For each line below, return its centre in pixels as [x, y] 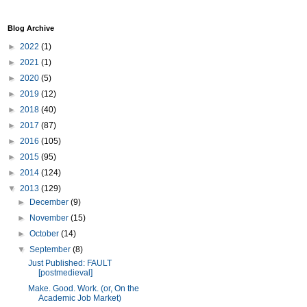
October [46, 234]
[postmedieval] [65, 273]
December [50, 202]
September [51, 249]
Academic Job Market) [79, 298]
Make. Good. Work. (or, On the [83, 288]
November [50, 218]
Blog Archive [31, 28]
